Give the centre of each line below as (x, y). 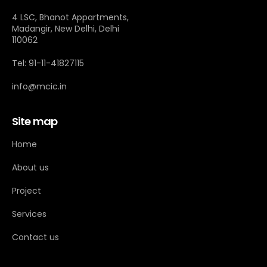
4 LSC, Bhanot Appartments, (70, 17)
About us (30, 167)
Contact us (35, 237)
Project (27, 190)
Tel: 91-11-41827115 (48, 63)
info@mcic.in (39, 86)
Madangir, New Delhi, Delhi (66, 28)
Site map (35, 121)
